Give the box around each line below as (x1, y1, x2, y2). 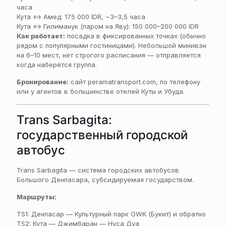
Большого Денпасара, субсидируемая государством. (17, 176, 194, 184)
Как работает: (17, 32, 65, 40)
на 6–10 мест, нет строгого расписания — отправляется (17, 51, 201, 59)
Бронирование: (17, 78, 69, 86)
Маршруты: (17, 193, 56, 201)
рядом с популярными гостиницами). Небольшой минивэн (17, 41, 206, 49)
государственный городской (17, 128, 188, 142)
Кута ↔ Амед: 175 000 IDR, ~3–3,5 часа (17, 13, 145, 21)
